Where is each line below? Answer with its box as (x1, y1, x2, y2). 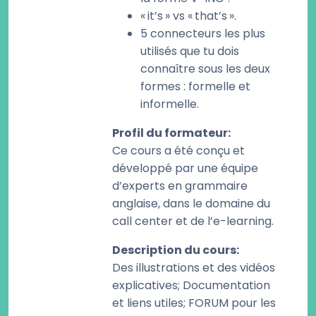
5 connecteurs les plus (140, 25, 265, 42)
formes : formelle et (140, 78, 250, 95)
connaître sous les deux (140, 61, 270, 77)
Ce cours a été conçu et (112, 142, 245, 159)
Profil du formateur (112, 125, 228, 141)
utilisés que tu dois (140, 43, 239, 59)
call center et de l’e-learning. (112, 213, 274, 229)
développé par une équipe (112, 160, 258, 176)
